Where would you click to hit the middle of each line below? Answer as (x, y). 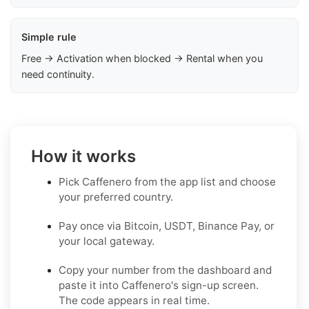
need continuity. (58, 74)
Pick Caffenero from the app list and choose (167, 182)
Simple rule (49, 37)
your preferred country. (116, 197)
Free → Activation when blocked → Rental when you (142, 59)
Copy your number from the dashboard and (165, 270)
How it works (83, 157)
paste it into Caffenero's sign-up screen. (159, 286)
